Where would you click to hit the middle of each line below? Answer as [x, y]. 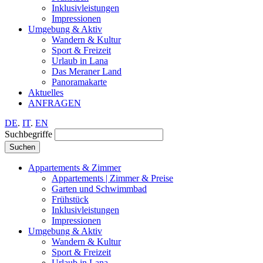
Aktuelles [46, 93]
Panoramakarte [79, 82]
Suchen [22, 147]
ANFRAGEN [55, 103]
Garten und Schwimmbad [99, 189]
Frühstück [70, 200]
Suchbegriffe [28, 134]
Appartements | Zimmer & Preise [112, 178]
